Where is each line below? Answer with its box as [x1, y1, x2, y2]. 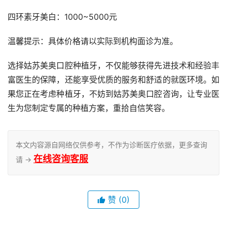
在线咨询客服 [33, 154, 88, 165]
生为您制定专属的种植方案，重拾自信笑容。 [8, 103, 170, 113]
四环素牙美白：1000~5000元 [8, 12, 117, 22]
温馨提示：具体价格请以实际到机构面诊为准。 [8, 36, 178, 47]
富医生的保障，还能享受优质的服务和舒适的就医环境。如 [8, 74, 219, 85]
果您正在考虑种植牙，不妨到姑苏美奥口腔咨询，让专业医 [8, 89, 219, 99]
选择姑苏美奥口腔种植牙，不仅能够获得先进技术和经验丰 [8, 60, 219, 71]
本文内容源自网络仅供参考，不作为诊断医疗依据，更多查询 [16, 140, 207, 149]
